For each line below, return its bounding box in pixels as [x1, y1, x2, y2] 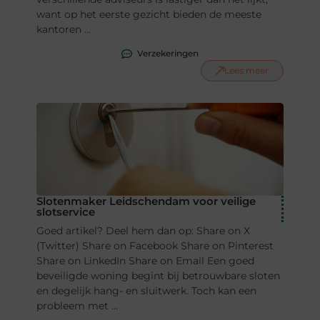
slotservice [36, 204, 95, 219]
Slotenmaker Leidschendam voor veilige [36, 194, 256, 208]
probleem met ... [36, 299, 118, 312]
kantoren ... [36, 23, 91, 36]
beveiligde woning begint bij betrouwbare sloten [36, 269, 280, 282]
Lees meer [224, 64, 269, 76]
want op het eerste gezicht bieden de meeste [36, 8, 261, 21]
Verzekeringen [137, 48, 199, 59]
